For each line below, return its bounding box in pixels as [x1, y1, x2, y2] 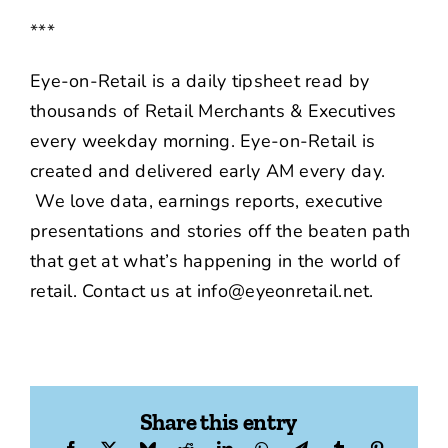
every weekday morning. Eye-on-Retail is [30, 129, 376, 154]
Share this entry [139, 407, 297, 436]
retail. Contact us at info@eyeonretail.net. [30, 279, 374, 304]
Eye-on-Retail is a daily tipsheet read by [30, 69, 370, 94]
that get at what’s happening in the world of [30, 249, 400, 274]
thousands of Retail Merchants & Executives [30, 99, 397, 124]
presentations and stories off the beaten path [30, 219, 411, 244]
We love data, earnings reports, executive [30, 189, 384, 214]
